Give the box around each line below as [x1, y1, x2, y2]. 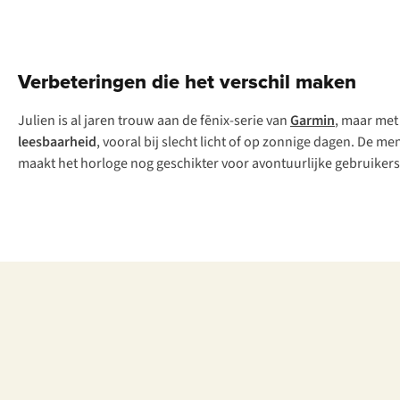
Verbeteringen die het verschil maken [18, 67, 356, 96]
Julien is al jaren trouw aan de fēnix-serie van [18, 111, 290, 131]
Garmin [290, 111, 335, 131]
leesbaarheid [18, 132, 96, 153]
